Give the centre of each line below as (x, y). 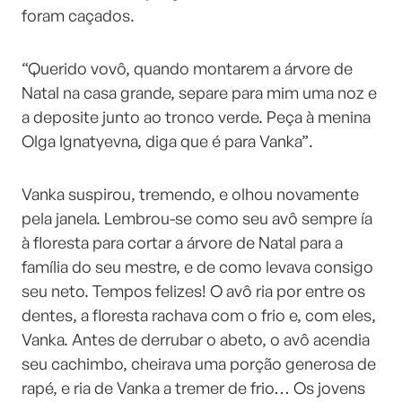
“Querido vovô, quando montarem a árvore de (187, 68)
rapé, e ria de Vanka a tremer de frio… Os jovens (193, 388)
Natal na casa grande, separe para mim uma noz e (199, 92)
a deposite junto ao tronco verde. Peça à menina (196, 117)
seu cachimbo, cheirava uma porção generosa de (199, 363)
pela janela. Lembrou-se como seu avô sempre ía (197, 218)
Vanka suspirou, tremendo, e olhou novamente (190, 194)
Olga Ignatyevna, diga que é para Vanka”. (167, 141)
